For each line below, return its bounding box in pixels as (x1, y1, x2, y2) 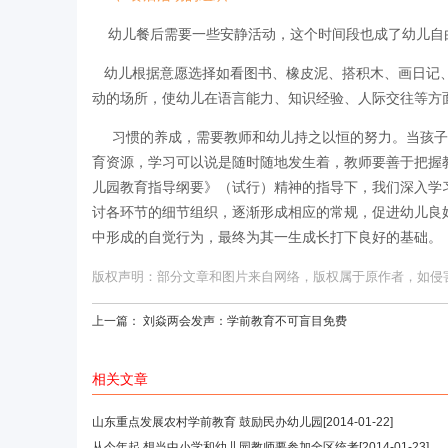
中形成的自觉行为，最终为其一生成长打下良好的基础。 (92, 229, 442, 245)
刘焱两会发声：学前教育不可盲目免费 (143, 313, 347, 328)
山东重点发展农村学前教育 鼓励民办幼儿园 (92, 414, 323, 429)
